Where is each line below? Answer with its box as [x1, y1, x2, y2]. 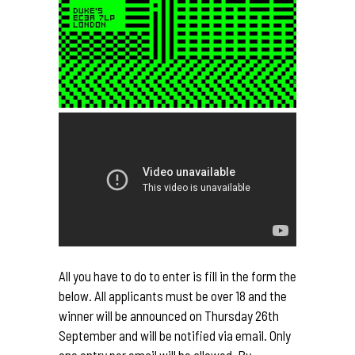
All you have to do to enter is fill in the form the [59, 267, 296, 284]
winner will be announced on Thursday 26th [59, 307, 279, 323]
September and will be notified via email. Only [59, 326, 291, 343]
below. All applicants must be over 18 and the [59, 287, 287, 303]
